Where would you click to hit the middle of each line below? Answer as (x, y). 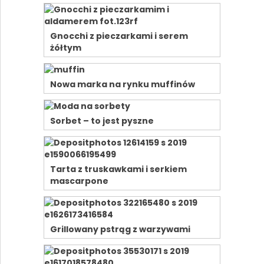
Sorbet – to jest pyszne (102, 121)
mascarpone (79, 181)
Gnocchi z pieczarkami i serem (119, 36)
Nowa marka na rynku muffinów (122, 85)
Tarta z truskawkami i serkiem (118, 169)
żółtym (65, 48)
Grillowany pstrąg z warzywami (120, 230)
